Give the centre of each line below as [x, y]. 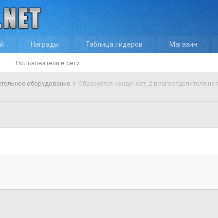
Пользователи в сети [48, 63]
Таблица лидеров [114, 44]
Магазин [183, 44]
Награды [45, 44]
